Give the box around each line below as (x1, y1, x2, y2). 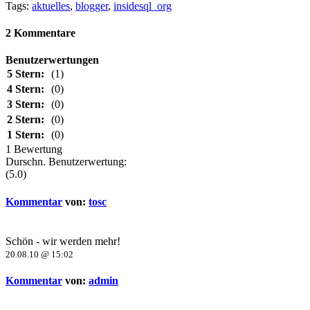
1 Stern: (7, 129, 44, 141)
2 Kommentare (6, 27, 75, 39)
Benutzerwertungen (6, 54, 99, 66)
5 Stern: (7, 68, 44, 80)
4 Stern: (7, 83, 44, 95)
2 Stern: (7, 113, 44, 126)
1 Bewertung (6, 143, 62, 156)
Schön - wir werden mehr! (6, 235, 120, 247)
